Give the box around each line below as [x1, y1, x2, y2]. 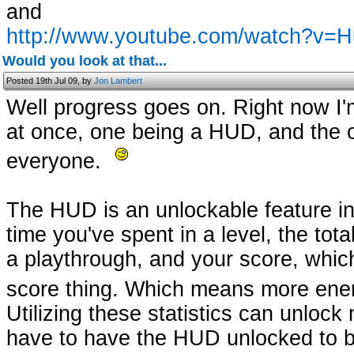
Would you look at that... [2, 53, 167, 69]
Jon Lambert [94, 76, 142, 85]
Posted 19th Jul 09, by [6, 76, 94, 85]
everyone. [6, 149, 107, 173]
